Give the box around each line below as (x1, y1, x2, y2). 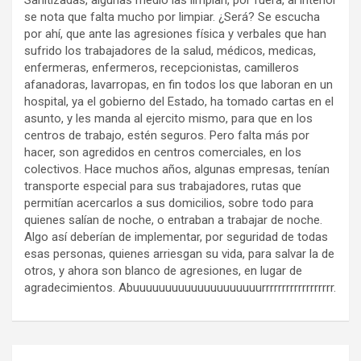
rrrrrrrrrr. (294, 280, 336, 295)
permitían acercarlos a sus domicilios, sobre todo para (24, 196, 313, 210)
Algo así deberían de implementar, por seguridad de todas (24, 230, 328, 244)
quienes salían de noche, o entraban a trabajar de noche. (24, 213, 322, 227)
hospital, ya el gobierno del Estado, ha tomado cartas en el (24, 94, 334, 109)
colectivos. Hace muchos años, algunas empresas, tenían (24, 162, 330, 176)
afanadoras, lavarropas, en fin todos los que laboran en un (24, 77, 333, 92)
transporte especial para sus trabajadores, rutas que (24, 179, 301, 193)
